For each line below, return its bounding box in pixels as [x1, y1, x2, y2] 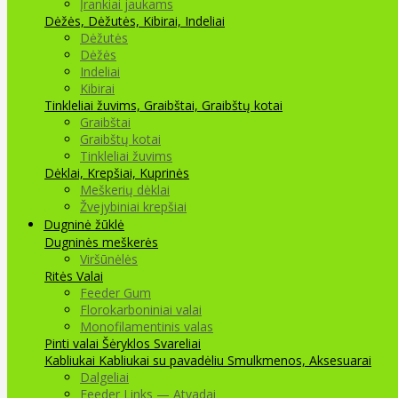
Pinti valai [44, 334, 102, 352]
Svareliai [154, 334, 201, 352]
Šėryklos [102, 334, 154, 352]
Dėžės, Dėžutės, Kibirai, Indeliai [44, 12, 225, 29]
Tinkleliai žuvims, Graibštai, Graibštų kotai [44, 96, 283, 114]
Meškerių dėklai [80, 180, 170, 198]
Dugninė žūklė [44, 215, 124, 233]
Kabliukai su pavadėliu [99, 351, 227, 369]
